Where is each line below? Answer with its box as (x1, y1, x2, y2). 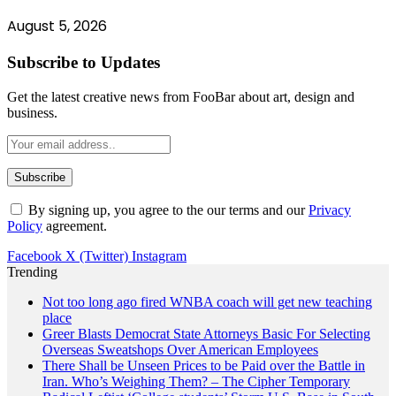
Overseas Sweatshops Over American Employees (42, 342, 318, 358)
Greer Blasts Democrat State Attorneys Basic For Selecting (42, 326, 370, 342)
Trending (7, 264, 57, 280)
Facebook (7, 248, 62, 264)
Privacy (308, 202, 351, 218)
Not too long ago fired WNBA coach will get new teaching (42, 294, 372, 310)
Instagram (132, 248, 187, 264)
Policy (7, 218, 42, 234)
